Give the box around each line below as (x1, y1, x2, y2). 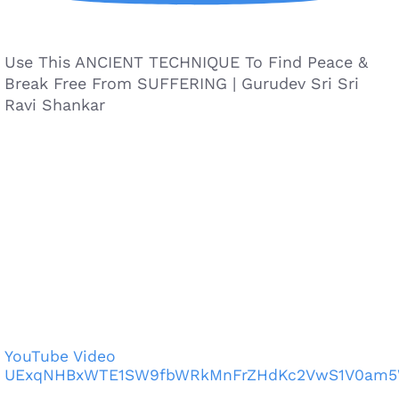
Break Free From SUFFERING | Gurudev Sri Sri (4, 73, 359, 93)
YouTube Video (4, 346, 116, 365)
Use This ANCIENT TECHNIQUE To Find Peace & (4, 52, 368, 71)
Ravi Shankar (4, 94, 105, 114)
